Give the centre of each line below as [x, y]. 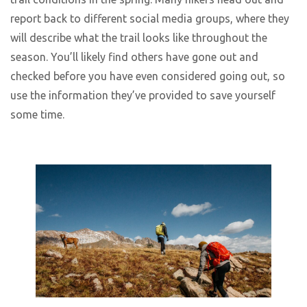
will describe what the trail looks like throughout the [139, 37]
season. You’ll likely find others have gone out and [134, 57]
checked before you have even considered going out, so [148, 76]
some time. [39, 114]
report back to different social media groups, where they [150, 18]
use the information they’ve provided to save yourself [143, 95]
